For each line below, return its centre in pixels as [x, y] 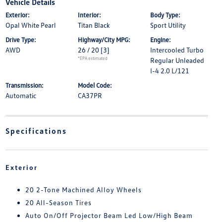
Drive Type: [21, 39]
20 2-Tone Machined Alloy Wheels [83, 189]
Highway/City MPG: [104, 39]
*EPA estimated [92, 58]
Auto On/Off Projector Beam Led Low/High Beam [109, 215]
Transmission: [24, 85]
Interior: [89, 15]
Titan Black [94, 25]
